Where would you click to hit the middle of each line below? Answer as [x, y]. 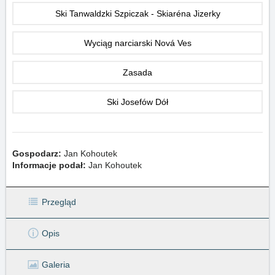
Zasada [137, 72]
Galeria [56, 264]
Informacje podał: [49, 165]
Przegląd [59, 202]
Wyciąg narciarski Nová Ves [137, 43]
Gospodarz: [37, 153]
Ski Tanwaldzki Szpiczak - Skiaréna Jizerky [137, 14]
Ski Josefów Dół [137, 102]
